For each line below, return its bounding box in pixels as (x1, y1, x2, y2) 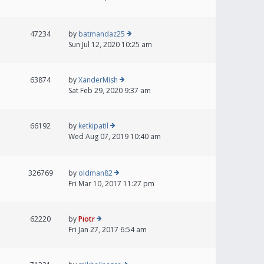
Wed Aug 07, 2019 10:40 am (68, 131, 161, 141)
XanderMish (78, 75, 118, 85)
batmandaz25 (78, 29, 125, 39)
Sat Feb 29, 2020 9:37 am (68, 85, 151, 95)
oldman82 (78, 168, 113, 178)
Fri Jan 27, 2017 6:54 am (68, 225, 147, 235)
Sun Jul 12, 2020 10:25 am (68, 39, 152, 49)
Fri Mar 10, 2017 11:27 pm (68, 179, 154, 189)
